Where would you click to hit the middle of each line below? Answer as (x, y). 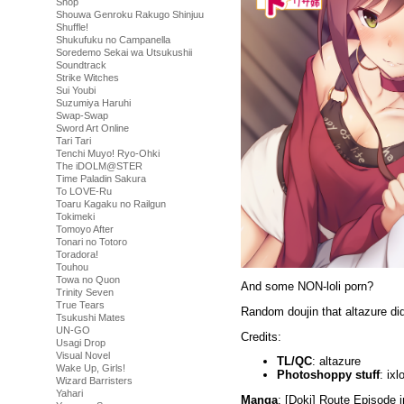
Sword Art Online (92, 128)
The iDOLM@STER (99, 166)
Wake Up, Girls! (91, 368)
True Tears (80, 305)
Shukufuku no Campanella (113, 40)
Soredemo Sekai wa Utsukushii (124, 52)
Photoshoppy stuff (328, 375)
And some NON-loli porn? (307, 286)
